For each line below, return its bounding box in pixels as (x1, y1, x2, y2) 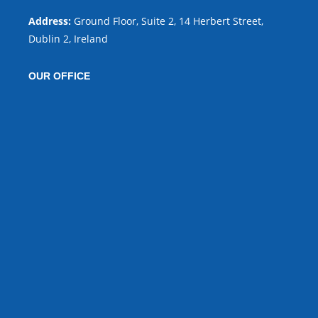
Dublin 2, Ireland (28, 31, 108, 45)
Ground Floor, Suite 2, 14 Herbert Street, (71, 13, 263, 28)
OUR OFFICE (28, 70, 90, 82)
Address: (28, 13, 71, 28)
